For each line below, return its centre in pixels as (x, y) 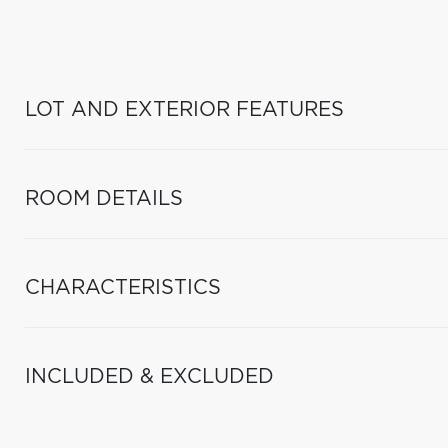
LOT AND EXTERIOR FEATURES (184, 110)
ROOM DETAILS (104, 199)
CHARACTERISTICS (123, 288)
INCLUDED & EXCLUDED (149, 377)
